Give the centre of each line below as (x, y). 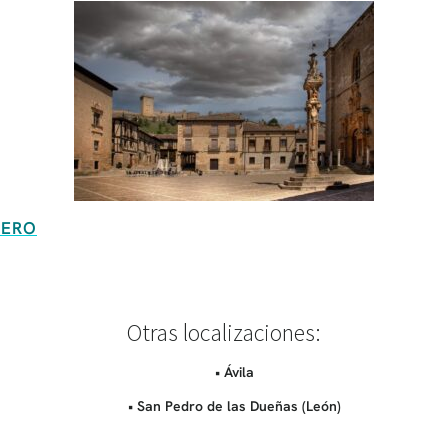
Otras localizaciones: (224, 332)
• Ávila (234, 371)
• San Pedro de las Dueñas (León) (234, 405)
